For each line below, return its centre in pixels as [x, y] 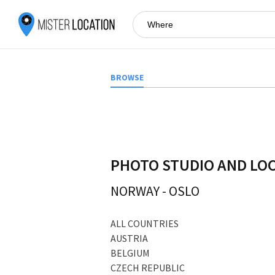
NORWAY [136, 191]
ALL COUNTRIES [145, 223]
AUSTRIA [129, 238]
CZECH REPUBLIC [148, 267]
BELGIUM [130, 253]
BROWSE [127, 78]
